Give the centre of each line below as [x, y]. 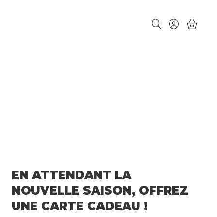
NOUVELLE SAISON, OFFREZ [100, 190]
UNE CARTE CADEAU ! [80, 206]
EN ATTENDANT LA [72, 175]
